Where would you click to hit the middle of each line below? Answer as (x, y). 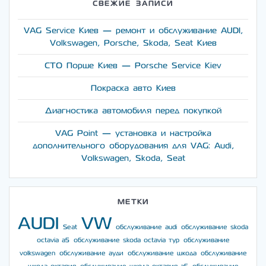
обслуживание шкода (162, 254)
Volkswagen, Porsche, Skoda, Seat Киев (133, 43)
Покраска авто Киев (133, 88)
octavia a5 (53, 240)
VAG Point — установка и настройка (133, 134)
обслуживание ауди (91, 254)
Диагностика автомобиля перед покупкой (133, 111)
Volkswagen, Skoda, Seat (133, 159)
